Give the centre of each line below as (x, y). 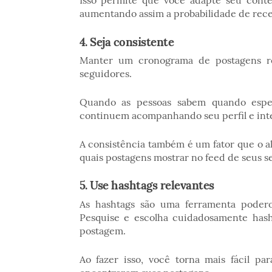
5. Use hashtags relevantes (147, 185)
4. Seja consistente (126, 42)
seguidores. (107, 73)
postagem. (104, 230)
